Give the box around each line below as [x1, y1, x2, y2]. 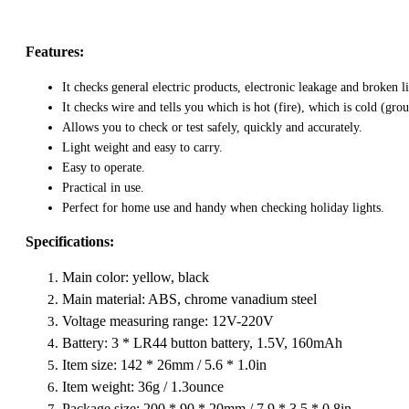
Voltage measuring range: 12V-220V [62, 313, 274, 329]
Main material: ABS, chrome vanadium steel [62, 291, 317, 307]
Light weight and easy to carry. [62, 141, 223, 154]
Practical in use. [62, 181, 144, 194]
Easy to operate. [62, 161, 145, 174]
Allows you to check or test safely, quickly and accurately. [62, 121, 362, 134]
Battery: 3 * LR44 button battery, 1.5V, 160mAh [62, 335, 342, 351]
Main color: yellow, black [62, 269, 209, 285]
